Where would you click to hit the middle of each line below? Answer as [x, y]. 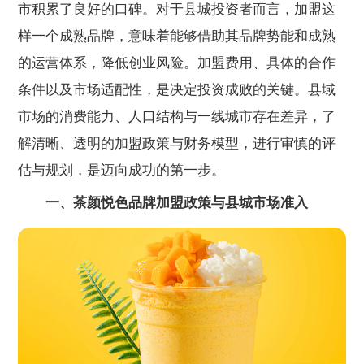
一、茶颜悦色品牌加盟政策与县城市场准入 [177, 203]
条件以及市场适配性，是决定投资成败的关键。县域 [177, 89]
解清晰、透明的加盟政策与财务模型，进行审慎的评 [177, 143]
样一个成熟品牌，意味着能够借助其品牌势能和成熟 [177, 36]
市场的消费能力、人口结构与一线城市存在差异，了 [177, 116]
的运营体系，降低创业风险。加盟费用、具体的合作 [177, 63]
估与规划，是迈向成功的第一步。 [122, 170]
